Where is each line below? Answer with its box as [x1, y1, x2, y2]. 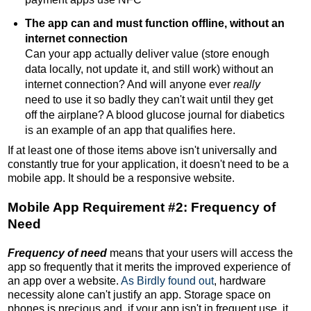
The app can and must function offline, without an [24, 17, 285, 30]
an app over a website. [8, 274, 121, 287]
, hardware [214, 274, 266, 287]
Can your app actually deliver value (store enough [24, 48, 269, 60]
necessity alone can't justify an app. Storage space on [8, 288, 271, 301]
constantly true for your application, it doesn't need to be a [8, 158, 289, 170]
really [233, 78, 260, 91]
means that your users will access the [107, 246, 293, 259]
